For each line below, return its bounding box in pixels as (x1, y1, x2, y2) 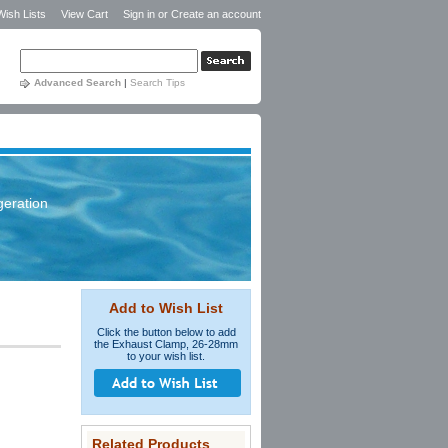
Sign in (123, 8, 155, 20)
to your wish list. (127, 350, 205, 362)
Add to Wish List (109, 300, 223, 316)
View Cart (61, 8, 111, 20)
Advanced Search (34, 77, 121, 88)
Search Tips (130, 77, 185, 88)
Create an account (171, 8, 261, 20)
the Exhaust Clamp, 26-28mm (94, 338, 238, 350)
